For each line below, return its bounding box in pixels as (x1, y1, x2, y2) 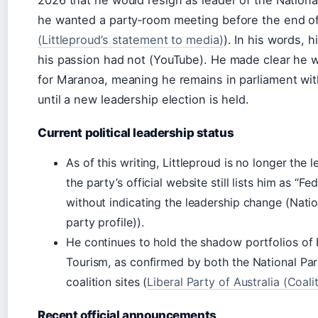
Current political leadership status (38, 125, 234, 140)
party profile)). (66, 214, 144, 229)
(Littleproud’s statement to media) (38, 32, 224, 47)
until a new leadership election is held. (38, 92, 249, 106)
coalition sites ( (66, 274, 148, 289)
